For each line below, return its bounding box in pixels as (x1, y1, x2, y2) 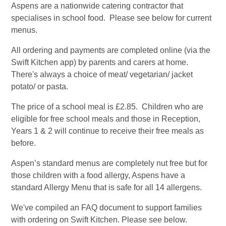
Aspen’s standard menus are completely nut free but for (11, 159, 208, 168)
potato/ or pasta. (11, 82, 73, 91)
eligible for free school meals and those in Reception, (11, 115, 201, 124)
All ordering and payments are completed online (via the (11, 46, 211, 55)
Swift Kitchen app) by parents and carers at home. (11, 58, 191, 67)
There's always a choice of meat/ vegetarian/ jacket (11, 70, 193, 79)
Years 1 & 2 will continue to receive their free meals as (11, 127, 204, 136)
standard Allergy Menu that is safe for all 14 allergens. (11, 183, 206, 192)
